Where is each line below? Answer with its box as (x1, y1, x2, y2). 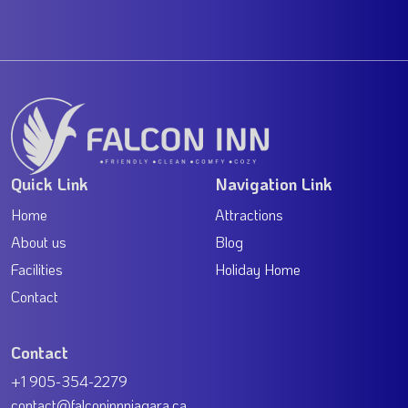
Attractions (215, 205, 283, 225)
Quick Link (11, 173, 88, 196)
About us (11, 232, 66, 252)
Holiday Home (215, 260, 301, 280)
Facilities (11, 260, 63, 280)
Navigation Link (215, 173, 332, 196)
